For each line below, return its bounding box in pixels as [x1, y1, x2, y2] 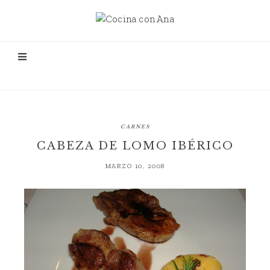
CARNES [120, 124, 150, 130]
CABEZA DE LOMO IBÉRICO [36, 139, 234, 152]
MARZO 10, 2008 [105, 162, 165, 170]
